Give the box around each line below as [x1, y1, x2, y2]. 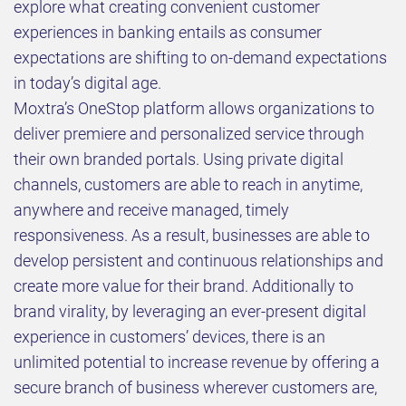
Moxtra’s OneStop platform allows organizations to [14, 99, 374, 119]
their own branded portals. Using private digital [14, 150, 343, 169]
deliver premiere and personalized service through [14, 124, 364, 144]
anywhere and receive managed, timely [14, 200, 289, 220]
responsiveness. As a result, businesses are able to [14, 226, 370, 246]
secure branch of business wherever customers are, [14, 378, 377, 398]
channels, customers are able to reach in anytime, [14, 175, 362, 195]
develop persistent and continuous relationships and [14, 251, 383, 271]
